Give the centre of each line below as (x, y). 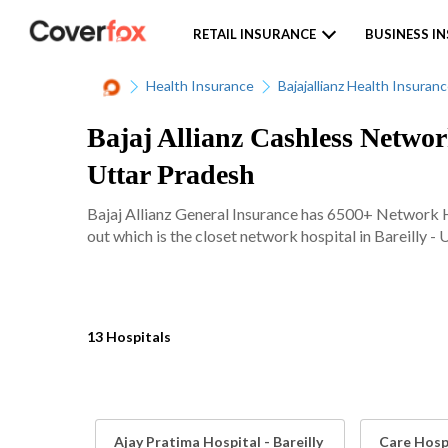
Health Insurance (200, 85)
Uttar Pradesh (171, 175)
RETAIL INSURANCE (254, 34)
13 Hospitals (129, 337)
